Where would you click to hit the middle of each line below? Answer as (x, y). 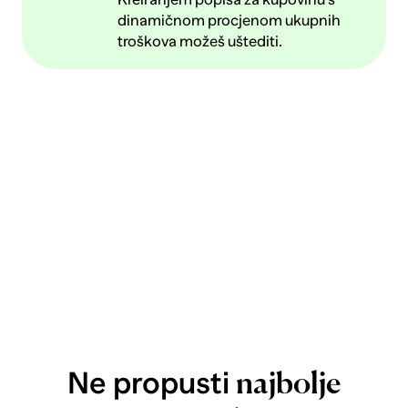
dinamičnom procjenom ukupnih (229, 20)
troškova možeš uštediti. (200, 41)
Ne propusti (152, 382)
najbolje (288, 385)
